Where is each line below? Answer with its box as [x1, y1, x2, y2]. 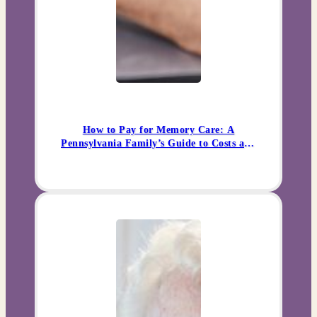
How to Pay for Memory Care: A [82, 125, 235, 136]
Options [140, 151, 177, 163]
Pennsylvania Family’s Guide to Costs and [61, 138, 256, 149]
